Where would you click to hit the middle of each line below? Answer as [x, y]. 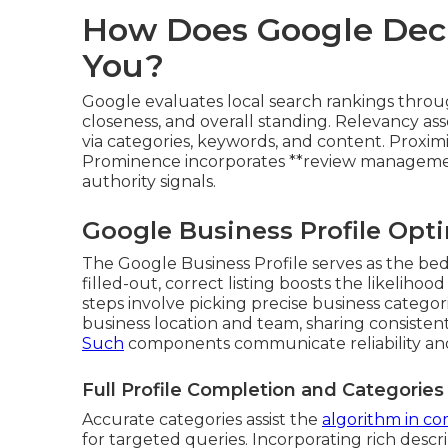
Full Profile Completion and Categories [263, 389]
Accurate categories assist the [202, 419]
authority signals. [149, 181]
